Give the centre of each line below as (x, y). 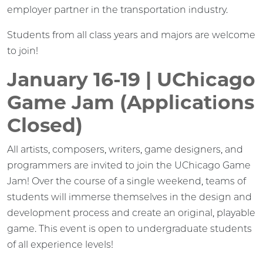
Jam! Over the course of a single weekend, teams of (127, 181)
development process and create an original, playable (131, 213)
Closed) (45, 125)
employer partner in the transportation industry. (117, 9)
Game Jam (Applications (131, 102)
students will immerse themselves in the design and (129, 197)
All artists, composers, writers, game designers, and (125, 149)
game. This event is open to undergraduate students (129, 228)
